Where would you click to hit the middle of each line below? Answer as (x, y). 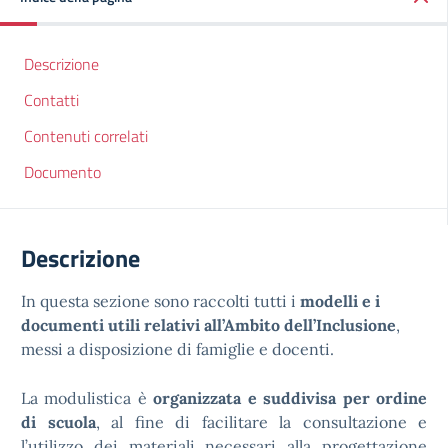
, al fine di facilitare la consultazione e (261, 422)
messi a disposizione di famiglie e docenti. (177, 349)
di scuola (58, 422)
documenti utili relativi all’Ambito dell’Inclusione (208, 325)
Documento (62, 172)
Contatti (51, 100)
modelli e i (340, 301)
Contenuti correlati (86, 136)
